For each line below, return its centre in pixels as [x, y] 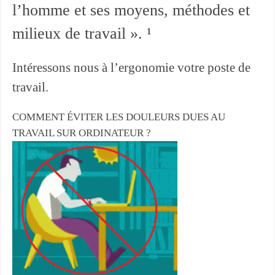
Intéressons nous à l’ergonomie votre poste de [131, 68]
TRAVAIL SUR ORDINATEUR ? [81, 133]
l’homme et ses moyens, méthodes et [131, 10]
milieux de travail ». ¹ [82, 34]
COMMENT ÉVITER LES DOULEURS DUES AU [118, 117]
